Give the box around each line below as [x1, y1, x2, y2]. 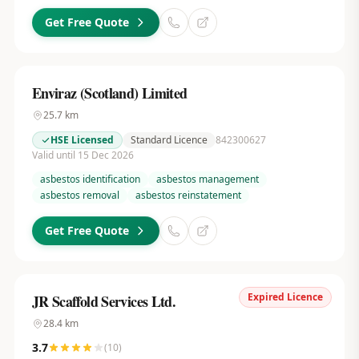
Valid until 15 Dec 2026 [31, 148, 134, 162]
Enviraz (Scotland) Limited [31, 83, 188, 103]
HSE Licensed [50, 133, 114, 147]
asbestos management [155, 172, 259, 186]
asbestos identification [39, 172, 140, 186]
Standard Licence [130, 133, 208, 147]
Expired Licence [248, 290, 324, 304]
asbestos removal [39, 188, 119, 202]
